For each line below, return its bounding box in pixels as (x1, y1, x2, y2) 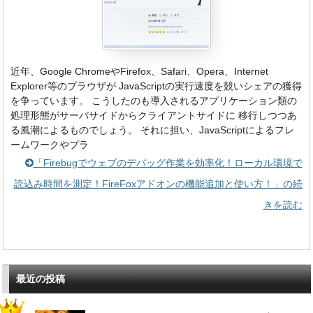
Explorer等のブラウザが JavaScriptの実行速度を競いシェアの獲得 (10, 80, 303, 92)
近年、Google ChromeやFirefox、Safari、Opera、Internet (10, 66, 269, 78)
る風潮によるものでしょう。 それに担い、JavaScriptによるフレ (10, 124, 295, 136)
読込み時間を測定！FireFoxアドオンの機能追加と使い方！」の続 (13, 178, 303, 190)
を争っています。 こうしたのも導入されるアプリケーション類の (10, 95, 298, 107)
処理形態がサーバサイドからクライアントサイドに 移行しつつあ (10, 110, 298, 122)
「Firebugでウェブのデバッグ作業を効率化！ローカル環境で (33, 157, 303, 169)
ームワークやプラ (10, 139, 89, 151)
